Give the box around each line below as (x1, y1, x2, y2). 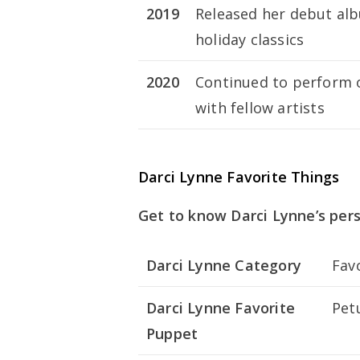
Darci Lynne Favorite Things (138, 166, 340, 186)
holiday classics (195, 30, 305, 50)
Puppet (146, 323, 198, 343)
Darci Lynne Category (146, 255, 301, 275)
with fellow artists (195, 98, 325, 118)
